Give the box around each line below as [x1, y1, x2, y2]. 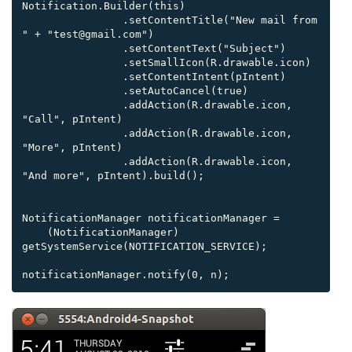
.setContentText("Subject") [22, 42, 123, 54]
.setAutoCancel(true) [22, 84, 123, 97]
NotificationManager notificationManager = [22, 211, 280, 224]
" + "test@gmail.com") [22, 27, 154, 40]
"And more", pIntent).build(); [22, 169, 204, 181]
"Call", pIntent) [22, 112, 123, 125]
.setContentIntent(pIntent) [22, 70, 123, 82]
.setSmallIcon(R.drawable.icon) [22, 56, 123, 68]
